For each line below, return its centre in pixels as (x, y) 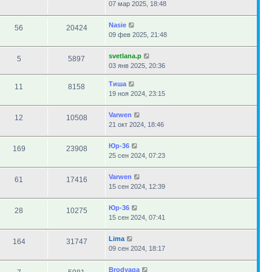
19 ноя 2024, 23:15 (137, 93)
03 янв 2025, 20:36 (137, 66)
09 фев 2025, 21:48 (138, 35)
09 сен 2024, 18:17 (137, 248)
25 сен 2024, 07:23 (137, 155)
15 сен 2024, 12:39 (137, 186)
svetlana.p (125, 56)
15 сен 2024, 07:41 (137, 217)
